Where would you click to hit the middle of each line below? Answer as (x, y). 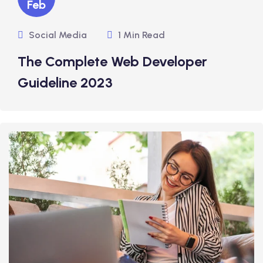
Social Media (58, 35)
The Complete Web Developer (112, 61)
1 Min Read (141, 35)
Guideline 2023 (65, 82)
